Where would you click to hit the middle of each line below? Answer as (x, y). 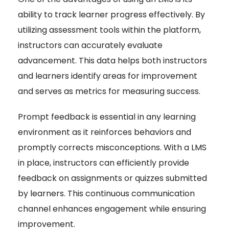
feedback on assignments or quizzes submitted (112, 178)
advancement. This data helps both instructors (112, 61)
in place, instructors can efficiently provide (104, 163)
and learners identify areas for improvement (108, 76)
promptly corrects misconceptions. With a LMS (112, 148)
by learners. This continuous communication (106, 194)
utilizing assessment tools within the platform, (109, 30)
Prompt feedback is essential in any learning (107, 117)
